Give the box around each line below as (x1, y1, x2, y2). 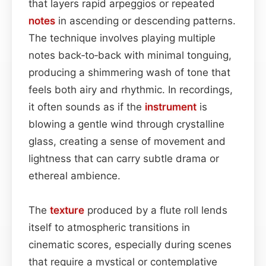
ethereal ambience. (28, 169, 121, 182)
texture (50, 204, 84, 216)
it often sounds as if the (28, 100, 145, 113)
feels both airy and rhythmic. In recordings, (28, 83, 233, 96)
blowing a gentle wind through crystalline (28, 118, 224, 130)
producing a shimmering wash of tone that (28, 66, 230, 78)
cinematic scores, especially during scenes (28, 238, 232, 251)
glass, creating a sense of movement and (28, 135, 226, 147)
